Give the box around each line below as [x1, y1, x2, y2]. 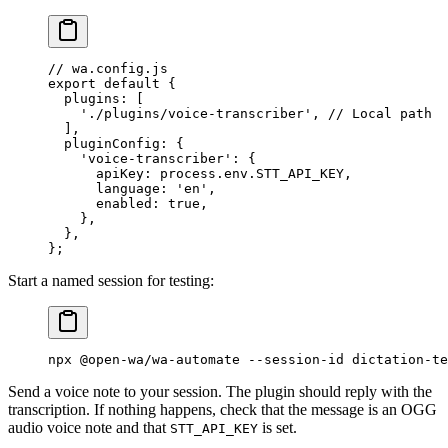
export [48, 76, 96, 92]
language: [48, 181, 176, 197]
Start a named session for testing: [8, 272, 214, 290]
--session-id [240, 352, 344, 368]
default [96, 76, 160, 92]
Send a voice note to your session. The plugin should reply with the [8, 383, 432, 401]
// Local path [328, 106, 432, 122]
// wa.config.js [48, 61, 168, 77]
